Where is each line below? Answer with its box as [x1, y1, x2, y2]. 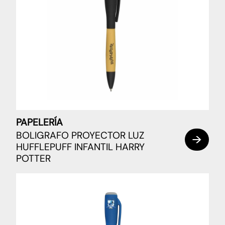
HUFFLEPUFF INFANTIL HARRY [16, 140, 145, 153]
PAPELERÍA [16, 116, 63, 129]
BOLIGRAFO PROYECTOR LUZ [16, 129, 144, 142]
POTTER [16, 152, 51, 165]
